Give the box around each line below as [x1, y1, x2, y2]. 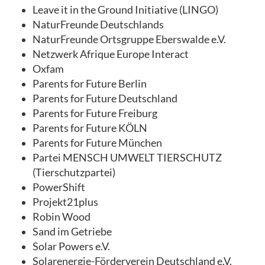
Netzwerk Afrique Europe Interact [33, 47, 189, 60]
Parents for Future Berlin [33, 77, 147, 90]
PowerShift [33, 180, 85, 193]
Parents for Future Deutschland [33, 92, 177, 105]
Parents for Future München [33, 136, 162, 149]
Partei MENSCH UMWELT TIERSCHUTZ [33, 151, 222, 164]
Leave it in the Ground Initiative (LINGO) [33, 3, 218, 16]
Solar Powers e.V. [33, 240, 110, 253]
